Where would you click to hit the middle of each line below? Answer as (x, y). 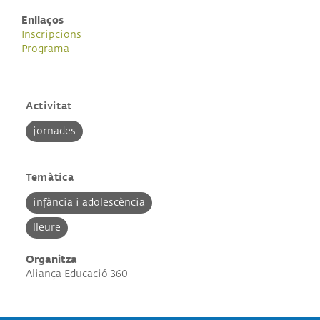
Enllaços (42, 20)
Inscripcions (51, 35)
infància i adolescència (89, 202)
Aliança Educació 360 (76, 274)
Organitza (51, 260)
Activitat (49, 106)
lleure (46, 227)
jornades (54, 131)
